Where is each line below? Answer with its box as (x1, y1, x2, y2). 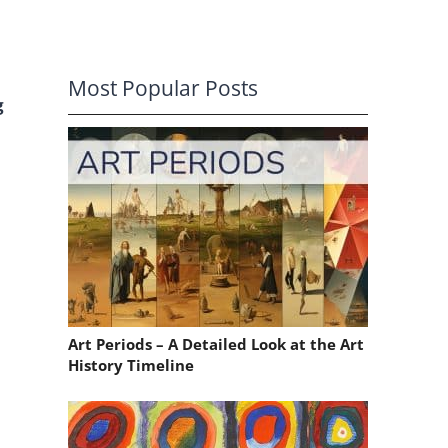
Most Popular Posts (68, 73, 258, 102)
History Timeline (68, 354, 194, 375)
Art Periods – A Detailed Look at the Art (68, 333, 364, 354)
